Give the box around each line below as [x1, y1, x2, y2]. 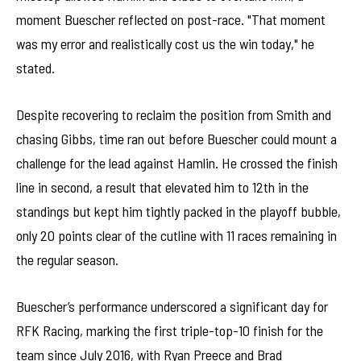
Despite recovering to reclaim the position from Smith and [16, 105, 331, 123]
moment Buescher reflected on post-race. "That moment [16, 10, 326, 29]
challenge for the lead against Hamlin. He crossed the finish [16, 153, 338, 172]
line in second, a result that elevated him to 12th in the [16, 177, 309, 196]
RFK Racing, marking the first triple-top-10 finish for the [16, 321, 323, 339]
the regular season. [16, 250, 118, 268]
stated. [16, 59, 55, 77]
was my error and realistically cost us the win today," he [16, 35, 314, 53]
